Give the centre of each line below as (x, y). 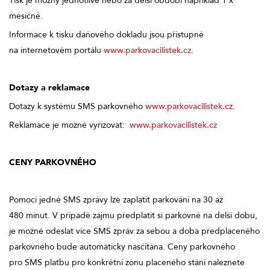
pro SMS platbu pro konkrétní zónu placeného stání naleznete (127, 262)
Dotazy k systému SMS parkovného (77, 106)
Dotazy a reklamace (49, 87)
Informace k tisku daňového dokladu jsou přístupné (106, 34)
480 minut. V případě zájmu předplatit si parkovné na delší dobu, (133, 215)
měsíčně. (26, 16)
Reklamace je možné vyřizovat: (69, 125)
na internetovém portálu (56, 50)
